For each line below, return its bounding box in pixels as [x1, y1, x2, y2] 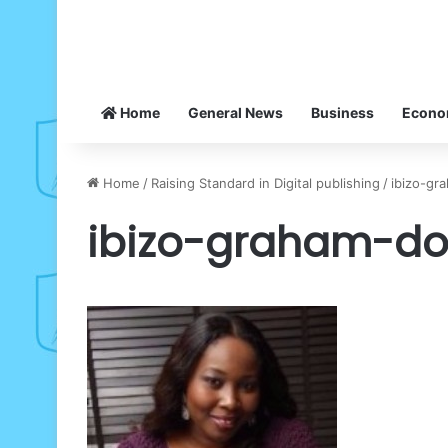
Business [311, 103, 374, 121]
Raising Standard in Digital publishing [151, 174, 380, 191]
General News [188, 103, 283, 121]
